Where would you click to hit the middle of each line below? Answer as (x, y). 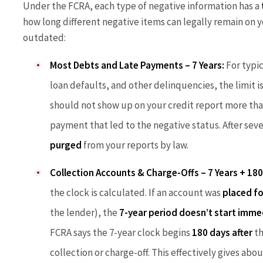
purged (66, 145)
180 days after (222, 233)
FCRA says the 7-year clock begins (121, 233)
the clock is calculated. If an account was (136, 193)
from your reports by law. (135, 145)
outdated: (44, 37)
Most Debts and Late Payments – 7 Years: (137, 65)
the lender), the (85, 213)
